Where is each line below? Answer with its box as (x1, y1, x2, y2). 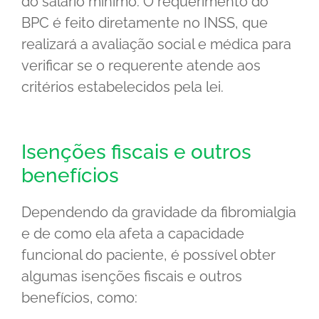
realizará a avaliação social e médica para (21, 36, 291, 53)
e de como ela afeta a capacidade (21, 225, 244, 243)
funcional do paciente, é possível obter (21, 246, 276, 264)
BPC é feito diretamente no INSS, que (21, 14, 268, 32)
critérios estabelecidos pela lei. (21, 78, 224, 96)
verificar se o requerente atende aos (21, 57, 261, 75)
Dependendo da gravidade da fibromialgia (21, 204, 296, 221)
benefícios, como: (21, 289, 137, 307)
